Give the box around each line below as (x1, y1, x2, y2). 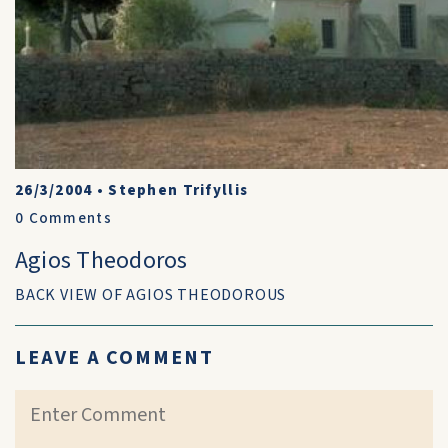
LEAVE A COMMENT (15, 344, 214, 372)
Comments (24, 208, 112, 229)
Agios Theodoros (15, 243, 188, 278)
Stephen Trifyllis (108, 180, 249, 201)
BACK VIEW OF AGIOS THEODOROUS (15, 284, 287, 306)
